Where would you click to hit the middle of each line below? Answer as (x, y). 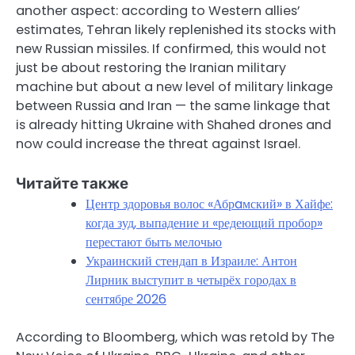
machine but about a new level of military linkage (174, 87)
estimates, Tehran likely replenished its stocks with (176, 30)
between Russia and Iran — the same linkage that (173, 106)
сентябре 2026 (126, 300)
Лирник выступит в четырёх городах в (191, 281)
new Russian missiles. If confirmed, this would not (171, 49)
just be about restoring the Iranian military (151, 68)
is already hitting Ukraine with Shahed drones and (174, 125)
